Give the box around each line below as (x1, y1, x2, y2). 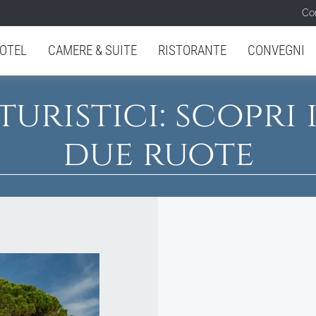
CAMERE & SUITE (48, 42, 137, 59)
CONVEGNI (248, 42, 305, 59)
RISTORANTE (158, 42, 226, 59)
